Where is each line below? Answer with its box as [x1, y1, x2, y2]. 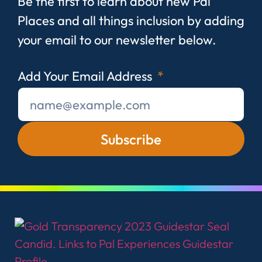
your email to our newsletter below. [18, 31, 216, 48]
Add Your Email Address [18, 68, 155, 85]
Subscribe [101, 130, 161, 148]
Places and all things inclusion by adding [18, 12, 244, 29]
